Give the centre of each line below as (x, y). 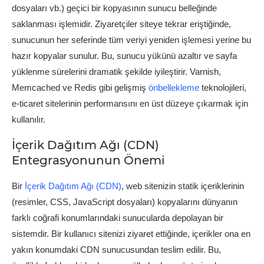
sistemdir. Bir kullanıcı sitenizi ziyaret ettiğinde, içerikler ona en (131, 233)
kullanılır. (29, 119)
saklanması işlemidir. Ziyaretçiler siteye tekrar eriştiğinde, (121, 24)
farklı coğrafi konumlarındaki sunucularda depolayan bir (118, 217)
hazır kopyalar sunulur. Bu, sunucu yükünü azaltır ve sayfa (124, 55)
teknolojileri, (223, 87)
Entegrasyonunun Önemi (88, 160)
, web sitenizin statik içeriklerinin (183, 186)
